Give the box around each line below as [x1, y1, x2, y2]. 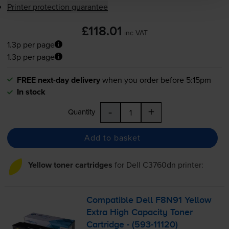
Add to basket [84, 132, 141, 144]
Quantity [67, 106, 95, 117]
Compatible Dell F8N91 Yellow [86, 195, 212, 205]
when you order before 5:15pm [102, 74, 211, 85]
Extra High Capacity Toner [86, 208, 193, 217]
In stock [16, 85, 45, 98]
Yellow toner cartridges [28, 158, 112, 171]
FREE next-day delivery [16, 74, 100, 86]
